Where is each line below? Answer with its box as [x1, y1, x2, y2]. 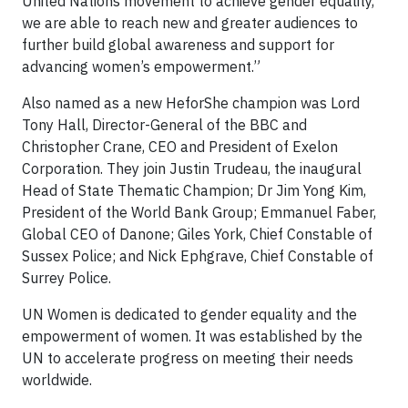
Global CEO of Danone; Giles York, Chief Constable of [22, 225, 372, 244]
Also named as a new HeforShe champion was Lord [22, 94, 360, 113]
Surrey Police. [22, 269, 111, 288]
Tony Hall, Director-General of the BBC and [22, 116, 307, 135]
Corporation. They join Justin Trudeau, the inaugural [22, 159, 362, 178]
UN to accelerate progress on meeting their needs [22, 349, 353, 368]
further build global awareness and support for [22, 36, 334, 55]
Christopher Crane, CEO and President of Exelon [22, 138, 338, 157]
